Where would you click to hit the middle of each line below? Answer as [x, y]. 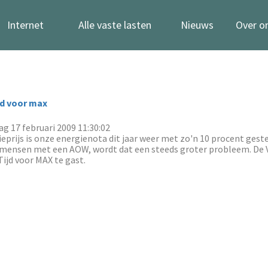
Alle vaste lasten [115, 25]
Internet [25, 25]
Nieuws [197, 25]
